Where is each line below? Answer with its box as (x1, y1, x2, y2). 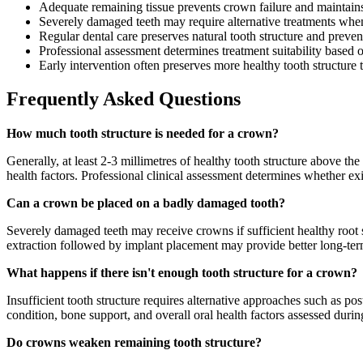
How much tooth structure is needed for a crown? (6, 126, 279, 141)
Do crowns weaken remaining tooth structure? (6, 335, 262, 350)
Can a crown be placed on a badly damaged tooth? (6, 196, 285, 211)
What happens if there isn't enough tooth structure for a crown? (6, 266, 357, 280)
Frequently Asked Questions (6, 88, 241, 110)
